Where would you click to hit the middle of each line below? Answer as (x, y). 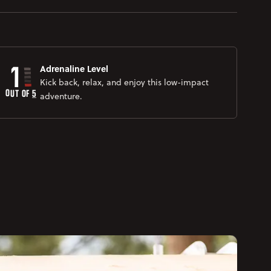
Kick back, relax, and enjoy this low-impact (125, 82)
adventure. (61, 96)
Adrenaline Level (74, 68)
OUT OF (19, 93)
